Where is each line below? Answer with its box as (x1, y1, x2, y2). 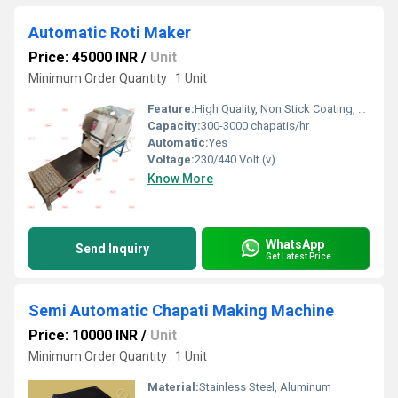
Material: (147, 380, 199, 394)
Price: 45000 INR (28, 49, 138, 66)
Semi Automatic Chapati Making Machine (28, 301, 334, 320)
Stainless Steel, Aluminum (199, 380, 331, 394)
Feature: (147, 102, 195, 115)
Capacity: (147, 119, 201, 132)
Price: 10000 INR (28, 327, 138, 344)
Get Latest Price (266, 251, 331, 261)
